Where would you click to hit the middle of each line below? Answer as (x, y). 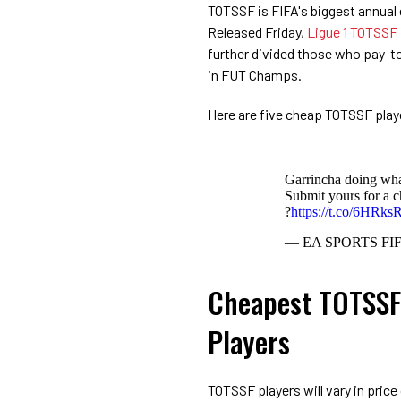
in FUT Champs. (255, 74)
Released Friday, (257, 31)
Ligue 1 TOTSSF (352, 31)
